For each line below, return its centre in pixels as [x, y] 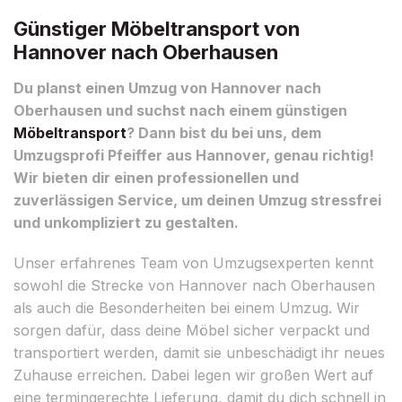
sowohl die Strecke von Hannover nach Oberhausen [194, 285]
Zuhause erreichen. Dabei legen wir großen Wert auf [193, 375]
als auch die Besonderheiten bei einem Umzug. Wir [187, 307]
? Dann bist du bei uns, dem [224, 132]
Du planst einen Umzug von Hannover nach [167, 87]
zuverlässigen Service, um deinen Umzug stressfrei [197, 200]
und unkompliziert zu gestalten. [126, 222]
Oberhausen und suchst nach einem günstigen [180, 110]
